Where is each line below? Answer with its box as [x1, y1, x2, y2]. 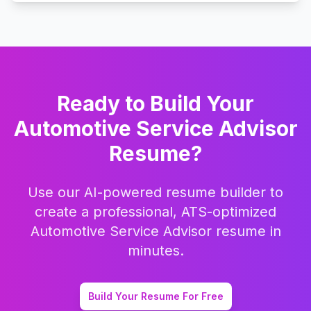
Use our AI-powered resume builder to [28, 183, 283, 201]
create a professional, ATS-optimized [35, 203, 276, 220]
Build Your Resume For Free [87, 289, 224, 302]
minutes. [127, 242, 184, 259]
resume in [211, 222, 281, 239]
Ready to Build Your [57, 90, 254, 116]
